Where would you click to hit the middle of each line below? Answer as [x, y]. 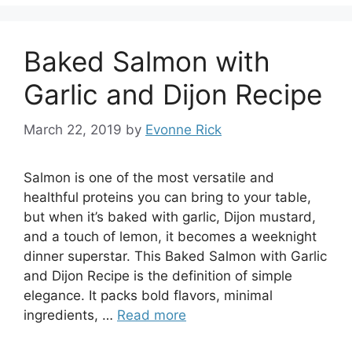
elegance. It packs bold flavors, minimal [148, 295]
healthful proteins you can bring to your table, [167, 197]
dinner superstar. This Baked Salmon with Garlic [175, 256]
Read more [152, 315]
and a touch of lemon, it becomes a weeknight [170, 236]
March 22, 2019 [73, 129]
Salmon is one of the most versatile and [149, 177]
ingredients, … [70, 315]
